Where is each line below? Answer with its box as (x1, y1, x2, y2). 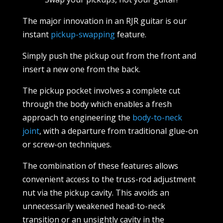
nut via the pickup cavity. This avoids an (22, 187, 169, 198)
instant (22, 28, 51, 40)
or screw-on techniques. (22, 138, 111, 150)
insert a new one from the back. (22, 63, 140, 75)
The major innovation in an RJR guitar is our (22, 15, 187, 26)
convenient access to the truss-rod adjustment (22, 173, 196, 185)
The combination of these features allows (22, 160, 178, 171)
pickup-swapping (50, 28, 115, 40)
